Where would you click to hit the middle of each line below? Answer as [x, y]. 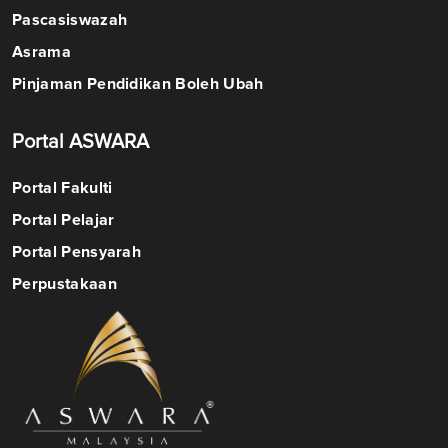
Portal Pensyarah [77, 252]
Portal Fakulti [62, 188]
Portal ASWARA [80, 142]
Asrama [41, 52]
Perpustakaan [64, 284]
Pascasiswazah [70, 20]
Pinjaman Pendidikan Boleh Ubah [138, 84]
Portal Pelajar [63, 220]
